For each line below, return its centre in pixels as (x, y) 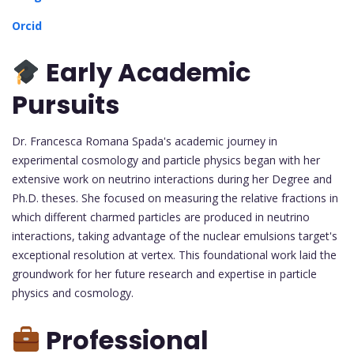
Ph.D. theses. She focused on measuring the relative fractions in (175, 198)
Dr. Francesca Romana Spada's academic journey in (145, 141)
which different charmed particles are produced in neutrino (161, 217)
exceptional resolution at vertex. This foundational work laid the (174, 255)
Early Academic (146, 73)
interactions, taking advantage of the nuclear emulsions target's (175, 236)
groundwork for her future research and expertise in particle (164, 274)
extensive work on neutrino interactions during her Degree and (172, 179)
